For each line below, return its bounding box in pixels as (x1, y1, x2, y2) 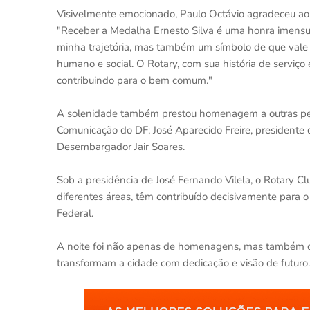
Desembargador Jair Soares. (57, 140, 185, 154)
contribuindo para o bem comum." (57, 73, 212, 87)
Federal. (57, 206, 93, 220)
